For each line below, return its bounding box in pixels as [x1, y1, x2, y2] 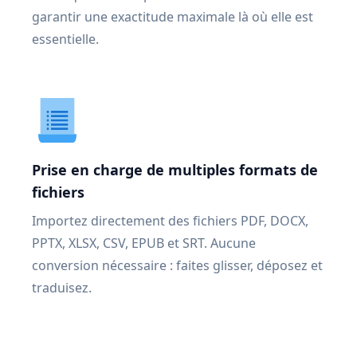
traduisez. [32, 279, 92, 296]
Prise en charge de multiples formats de [32, 160, 318, 179]
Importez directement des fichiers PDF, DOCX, [32, 212, 308, 229]
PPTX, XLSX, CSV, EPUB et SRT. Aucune [32, 234, 256, 252]
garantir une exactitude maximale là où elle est [32, 8, 313, 25]
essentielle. [32, 30, 99, 48]
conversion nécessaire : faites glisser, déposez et [32, 257, 323, 274]
